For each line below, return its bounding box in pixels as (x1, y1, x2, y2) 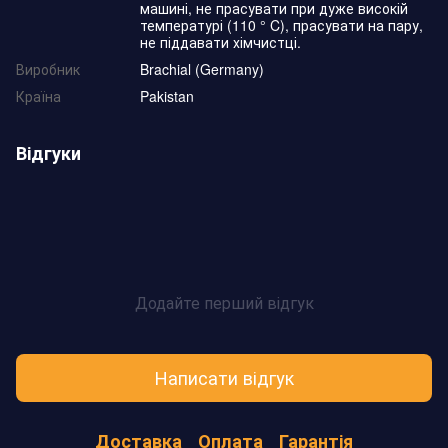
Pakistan (140, 85, 194, 106)
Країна (16, 85, 61, 106)
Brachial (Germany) (140, 58, 264, 79)
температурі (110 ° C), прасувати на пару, (140, 14, 423, 35)
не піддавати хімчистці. (140, 31, 301, 52)
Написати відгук (154, 364, 294, 391)
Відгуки (16, 139, 81, 166)
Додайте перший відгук (134, 290, 314, 314)
